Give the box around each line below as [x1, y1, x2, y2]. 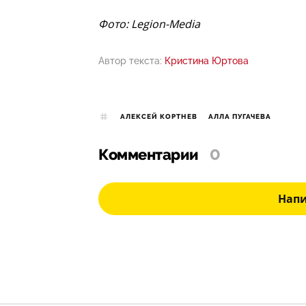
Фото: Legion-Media [98, 16, 200, 32]
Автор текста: [98, 55, 162, 67]
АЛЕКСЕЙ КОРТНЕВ [120, 113, 197, 122]
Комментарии [98, 146, 199, 165]
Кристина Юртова [165, 55, 249, 67]
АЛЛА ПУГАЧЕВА [208, 113, 271, 122]
